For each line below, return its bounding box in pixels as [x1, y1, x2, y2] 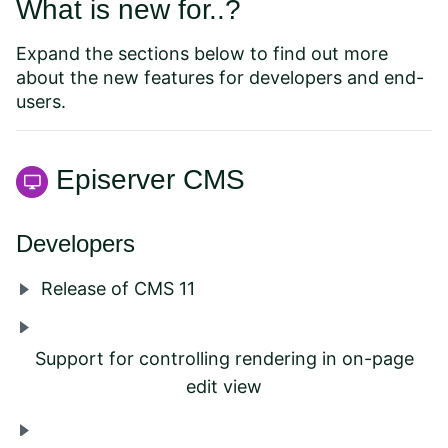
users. [16, 91, 66, 112]
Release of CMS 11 [41, 277, 195, 299]
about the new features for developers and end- [16, 67, 424, 88]
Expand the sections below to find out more [16, 43, 388, 64]
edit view [186, 375, 262, 397]
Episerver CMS [56, 164, 245, 195]
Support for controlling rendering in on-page [34, 347, 414, 369]
